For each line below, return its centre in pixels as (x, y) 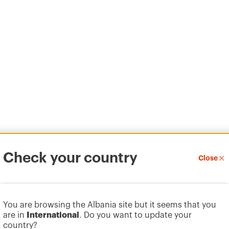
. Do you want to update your (135, 215)
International (53, 215)
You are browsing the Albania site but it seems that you (110, 205)
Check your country (70, 158)
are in (15, 215)
